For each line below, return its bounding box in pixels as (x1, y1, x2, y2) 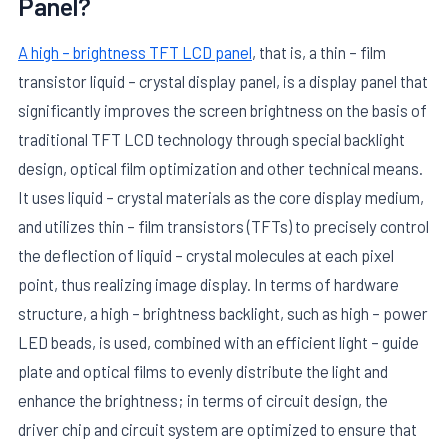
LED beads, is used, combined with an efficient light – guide (18, 331, 419, 352)
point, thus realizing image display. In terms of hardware (18, 273, 399, 294)
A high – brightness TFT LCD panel (18, 41, 252, 62)
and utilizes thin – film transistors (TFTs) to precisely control (18, 215, 429, 236)
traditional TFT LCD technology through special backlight (18, 128, 405, 149)
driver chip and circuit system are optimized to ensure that (18, 418, 417, 439)
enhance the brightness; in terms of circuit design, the (18, 389, 388, 410)
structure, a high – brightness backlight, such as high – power (18, 302, 428, 323)
